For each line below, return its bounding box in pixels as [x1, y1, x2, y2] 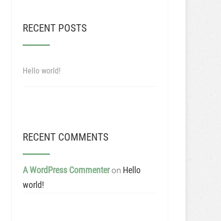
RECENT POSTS [22, 22, 87, 34]
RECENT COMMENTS [22, 131, 109, 143]
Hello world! [22, 66, 61, 75]
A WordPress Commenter [22, 165, 110, 175]
